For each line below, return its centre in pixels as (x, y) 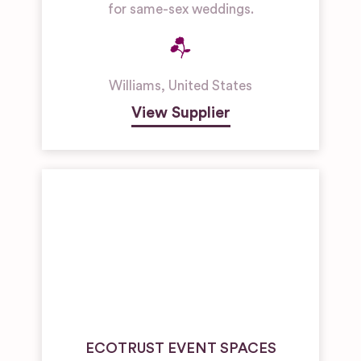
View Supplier (180, 113)
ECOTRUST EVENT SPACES (180, 348)
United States (210, 86)
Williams (135, 86)
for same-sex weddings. (180, 9)
